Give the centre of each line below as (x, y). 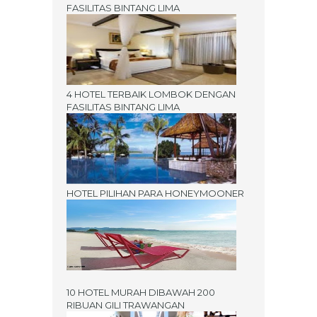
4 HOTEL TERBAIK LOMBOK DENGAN (151, 94)
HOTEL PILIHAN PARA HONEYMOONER (155, 193)
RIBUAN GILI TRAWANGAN (126, 305)
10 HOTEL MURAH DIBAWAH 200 (141, 292)
